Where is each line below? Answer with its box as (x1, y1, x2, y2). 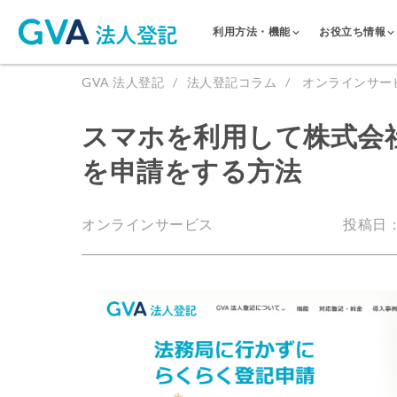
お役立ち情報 (319, 24, 385, 38)
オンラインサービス (82, 214, 214, 232)
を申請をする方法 (82, 154, 301, 186)
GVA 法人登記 (82, 74, 164, 90)
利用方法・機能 (213, 24, 291, 38)
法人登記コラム (186, 74, 276, 90)
